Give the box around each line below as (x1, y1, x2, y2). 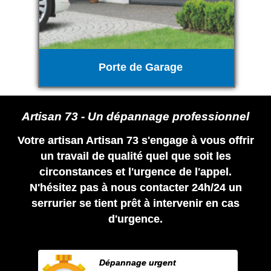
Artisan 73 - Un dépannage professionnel (22, 109, 249, 123)
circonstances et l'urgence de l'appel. (39, 166, 232, 178)
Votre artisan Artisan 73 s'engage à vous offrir (17, 134, 254, 147)
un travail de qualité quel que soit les (40, 150, 231, 163)
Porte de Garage (98, 61, 183, 74)
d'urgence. (108, 213, 163, 226)
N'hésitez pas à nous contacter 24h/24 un (29, 181, 242, 194)
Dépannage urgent (99, 258, 177, 268)
